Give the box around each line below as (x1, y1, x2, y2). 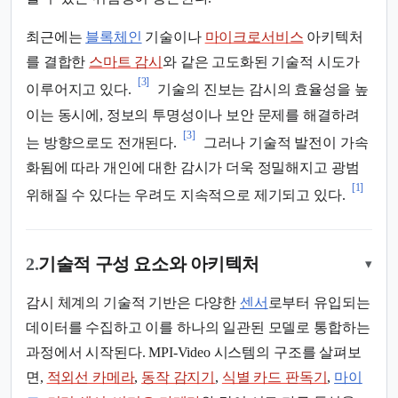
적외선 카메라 (46, 370, 135, 386)
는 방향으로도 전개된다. (26, 135, 177, 151)
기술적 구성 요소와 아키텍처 (38, 254, 260, 275)
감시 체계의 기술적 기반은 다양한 (26, 295, 240, 311)
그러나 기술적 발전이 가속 (199, 135, 369, 151)
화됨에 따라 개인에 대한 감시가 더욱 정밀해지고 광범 (26, 160, 360, 176)
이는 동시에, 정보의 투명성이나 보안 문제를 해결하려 (26, 107, 360, 123)
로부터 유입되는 (267, 295, 370, 311)
